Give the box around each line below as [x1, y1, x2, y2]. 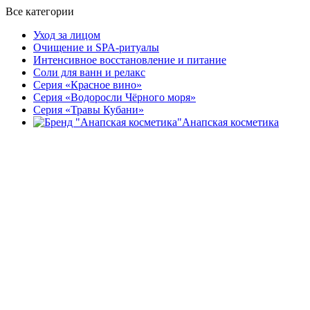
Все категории [6, 6, 74, 17]
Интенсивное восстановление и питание [33, 54, 226, 66]
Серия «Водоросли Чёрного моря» [33, 91, 196, 103]
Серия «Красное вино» [33, 79, 142, 91]
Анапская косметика [182, 116, 279, 128]
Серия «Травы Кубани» [33, 104, 144, 116]
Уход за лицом [33, 29, 100, 41]
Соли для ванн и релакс [33, 66, 145, 78]
